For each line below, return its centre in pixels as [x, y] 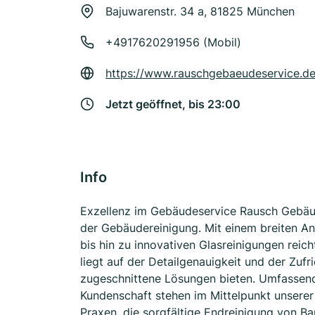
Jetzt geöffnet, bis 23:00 [173, 104]
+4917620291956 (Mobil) [173, 42]
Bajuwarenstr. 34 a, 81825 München [200, 11]
